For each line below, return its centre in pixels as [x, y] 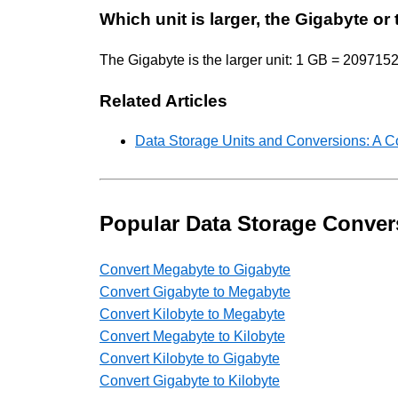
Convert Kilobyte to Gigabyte [190, 359]
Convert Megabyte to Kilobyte [192, 337]
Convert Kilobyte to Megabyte [192, 314]
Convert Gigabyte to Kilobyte [190, 381]
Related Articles [163, 100]
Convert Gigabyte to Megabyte [195, 292]
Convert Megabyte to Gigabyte [195, 270]
